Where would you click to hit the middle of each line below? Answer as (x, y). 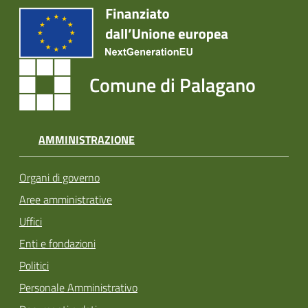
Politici (34, 266)
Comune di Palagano (173, 85)
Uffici (31, 222)
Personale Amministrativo (78, 288)
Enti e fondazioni (57, 244)
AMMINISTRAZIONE (87, 139)
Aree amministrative (66, 200)
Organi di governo (59, 178)
